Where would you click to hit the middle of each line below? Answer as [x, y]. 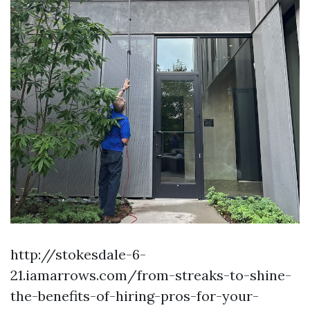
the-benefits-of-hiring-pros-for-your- [135, 296]
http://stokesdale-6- [78, 255]
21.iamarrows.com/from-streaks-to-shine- [151, 275]
